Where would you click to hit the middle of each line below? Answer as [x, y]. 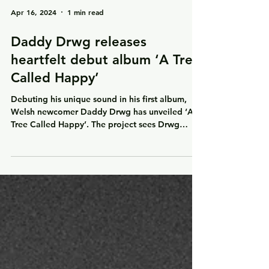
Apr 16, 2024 [34, 60]
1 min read [86, 60]
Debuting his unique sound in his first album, [99, 147]
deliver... [28, 185]
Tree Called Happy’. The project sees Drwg [95, 172]
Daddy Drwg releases [79, 90]
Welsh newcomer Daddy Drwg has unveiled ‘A [102, 160]
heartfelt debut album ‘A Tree [106, 108]
